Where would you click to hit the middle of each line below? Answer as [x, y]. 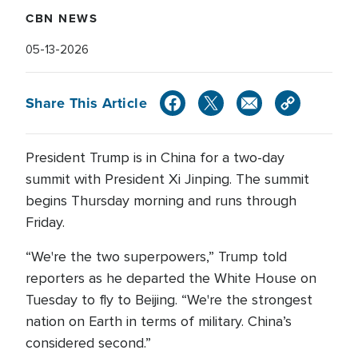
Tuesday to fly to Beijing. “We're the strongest [169, 300]
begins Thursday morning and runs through [161, 201]
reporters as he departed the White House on [171, 278]
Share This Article [87, 103]
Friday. [45, 222]
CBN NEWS [62, 18]
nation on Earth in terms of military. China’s [159, 321]
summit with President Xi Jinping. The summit [167, 179]
